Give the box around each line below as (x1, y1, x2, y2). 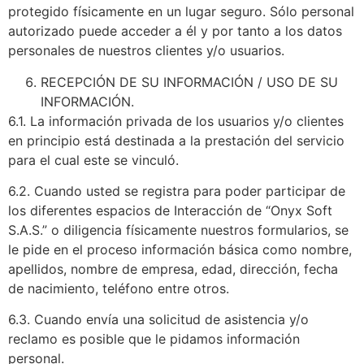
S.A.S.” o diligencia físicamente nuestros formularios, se (8, 222, 349, 239)
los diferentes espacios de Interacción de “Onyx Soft (8, 202, 332, 219)
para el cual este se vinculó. (8, 151, 179, 168)
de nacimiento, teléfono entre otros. (8, 280, 229, 297)
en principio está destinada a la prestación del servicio (8, 132, 344, 149)
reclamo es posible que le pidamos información (8, 331, 300, 348)
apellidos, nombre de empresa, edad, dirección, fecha (8, 261, 338, 278)
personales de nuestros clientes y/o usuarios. (8, 42, 284, 59)
